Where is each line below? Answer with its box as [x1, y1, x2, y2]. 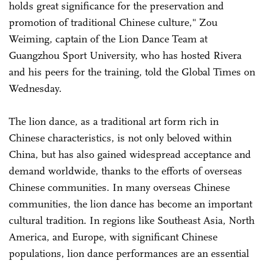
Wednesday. [9, 81, 65, 95]
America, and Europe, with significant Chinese [9, 230, 217, 243]
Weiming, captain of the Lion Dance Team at [9, 32, 207, 45]
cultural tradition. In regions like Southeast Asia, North [9, 213, 255, 227]
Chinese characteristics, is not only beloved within [9, 131, 232, 144]
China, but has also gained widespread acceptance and [9, 147, 251, 161]
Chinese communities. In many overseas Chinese [9, 180, 230, 194]
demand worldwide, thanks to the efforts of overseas [9, 164, 242, 177]
